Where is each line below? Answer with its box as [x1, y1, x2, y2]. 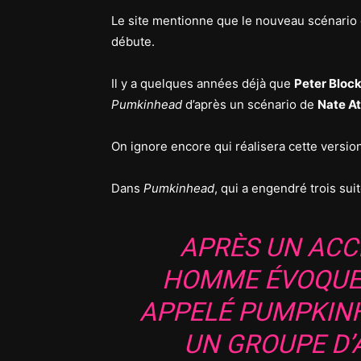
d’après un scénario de [185, 97, 317, 112]
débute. [111, 34, 155, 49]
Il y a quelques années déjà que [111, 76, 294, 91]
